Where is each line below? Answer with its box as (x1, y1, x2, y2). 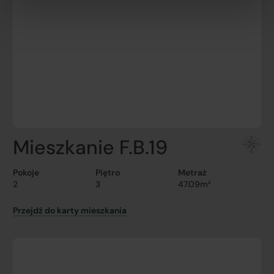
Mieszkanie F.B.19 (12, 135, 168, 160)
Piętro (95, 167, 120, 178)
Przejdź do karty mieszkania (12, 205, 127, 216)
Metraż (178, 167, 207, 178)
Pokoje (12, 167, 39, 178)
